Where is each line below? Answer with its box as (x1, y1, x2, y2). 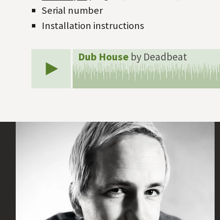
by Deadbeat (130, 50, 187, 63)
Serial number (42, 3, 103, 17)
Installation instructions (42, 19, 144, 32)
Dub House (78, 50, 131, 63)
